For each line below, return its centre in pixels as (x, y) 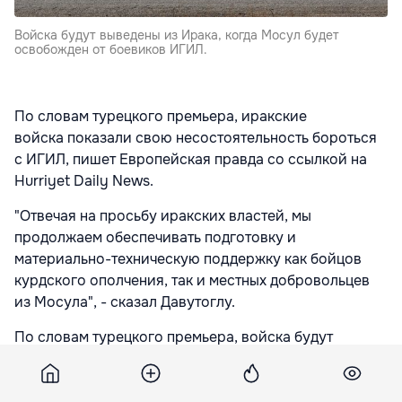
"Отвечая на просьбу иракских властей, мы (163, 215)
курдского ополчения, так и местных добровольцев (192, 280)
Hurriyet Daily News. (84, 180)
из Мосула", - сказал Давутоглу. (125, 301)
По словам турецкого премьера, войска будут (174, 336)
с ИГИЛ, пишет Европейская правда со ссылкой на (191, 159)
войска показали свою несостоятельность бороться (196, 137)
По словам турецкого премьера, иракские (161, 116)
